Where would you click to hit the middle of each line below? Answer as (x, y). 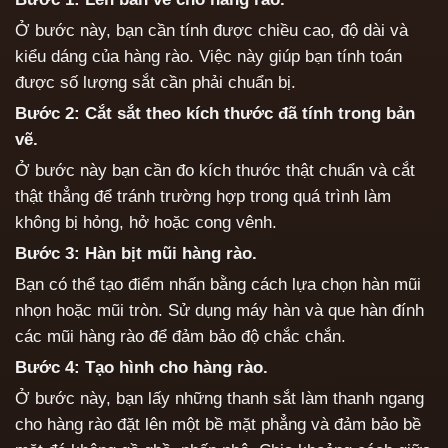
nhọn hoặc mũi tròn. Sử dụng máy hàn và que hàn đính (219, 311)
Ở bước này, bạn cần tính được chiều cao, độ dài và (211, 31)
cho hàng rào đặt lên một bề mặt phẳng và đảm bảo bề (218, 425)
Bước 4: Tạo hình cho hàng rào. (141, 368)
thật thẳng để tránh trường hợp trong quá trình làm (203, 197)
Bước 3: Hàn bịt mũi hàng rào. (136, 254)
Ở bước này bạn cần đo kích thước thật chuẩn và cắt (215, 171)
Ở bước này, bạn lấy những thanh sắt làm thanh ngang (219, 399)
